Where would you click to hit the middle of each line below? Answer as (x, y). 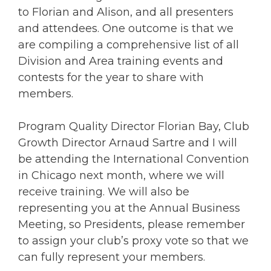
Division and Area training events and (121, 61)
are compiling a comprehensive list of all (129, 44)
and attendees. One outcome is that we (126, 28)
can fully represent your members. (112, 257)
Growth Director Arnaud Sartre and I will (128, 142)
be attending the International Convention (134, 159)
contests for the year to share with (111, 77)
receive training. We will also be (104, 191)
